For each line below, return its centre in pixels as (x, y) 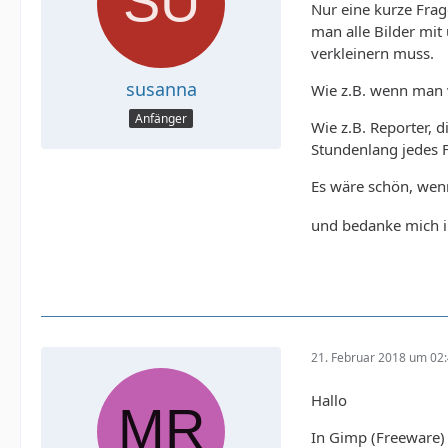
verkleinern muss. (372, 53)
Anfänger (161, 119)
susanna (161, 89)
